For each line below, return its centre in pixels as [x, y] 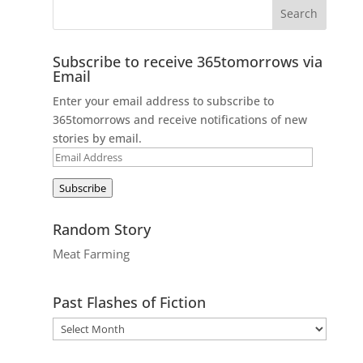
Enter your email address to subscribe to [163, 100]
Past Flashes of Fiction [129, 302]
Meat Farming [91, 253]
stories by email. [97, 138]
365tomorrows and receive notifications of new [179, 119]
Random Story [101, 229]
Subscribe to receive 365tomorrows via [187, 61]
